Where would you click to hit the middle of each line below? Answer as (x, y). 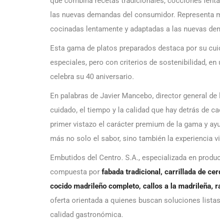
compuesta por (76, 172)
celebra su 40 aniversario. (92, 76)
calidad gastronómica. (87, 214)
